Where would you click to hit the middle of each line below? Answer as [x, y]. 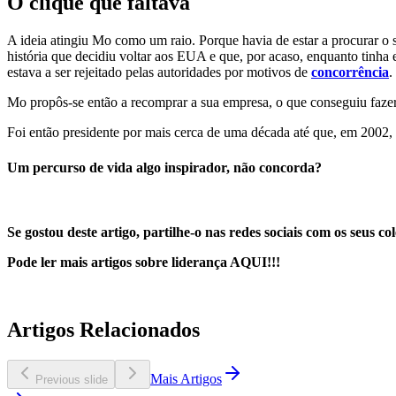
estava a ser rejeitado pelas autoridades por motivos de [159, 72]
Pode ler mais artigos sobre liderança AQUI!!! [144, 262]
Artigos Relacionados [103, 329]
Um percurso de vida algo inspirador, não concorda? [164, 167]
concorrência [350, 72]
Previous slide [72, 379]
